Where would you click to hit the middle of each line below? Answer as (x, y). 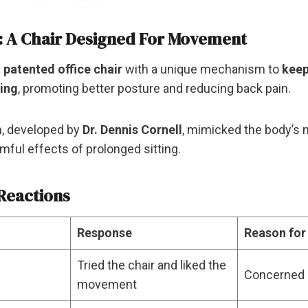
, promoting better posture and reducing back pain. (154, 88)
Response (104, 232)
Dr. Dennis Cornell (132, 129)
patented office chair (63, 69)
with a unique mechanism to (202, 69)
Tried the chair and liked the (152, 265)
